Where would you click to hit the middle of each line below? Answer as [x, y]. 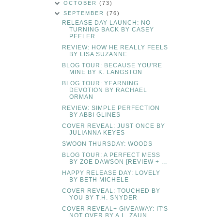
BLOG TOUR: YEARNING [100, 84]
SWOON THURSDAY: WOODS [107, 144]
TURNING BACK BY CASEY [111, 30]
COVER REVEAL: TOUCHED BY [111, 191]
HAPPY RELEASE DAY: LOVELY [111, 173]
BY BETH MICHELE [99, 180]
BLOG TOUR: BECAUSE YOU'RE [112, 66]
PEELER [82, 37]
